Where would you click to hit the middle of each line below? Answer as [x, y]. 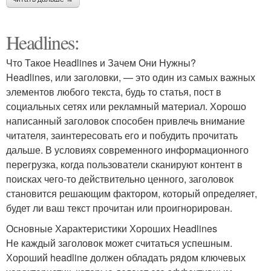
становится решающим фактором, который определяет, [132, 194]
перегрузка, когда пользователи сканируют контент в [124, 165]
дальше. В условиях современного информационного [127, 150]
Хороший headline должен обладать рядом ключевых [126, 258]
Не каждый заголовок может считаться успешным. [119, 243]
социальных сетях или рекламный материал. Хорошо [126, 106]
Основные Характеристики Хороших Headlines [112, 229]
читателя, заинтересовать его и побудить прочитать [122, 135]
